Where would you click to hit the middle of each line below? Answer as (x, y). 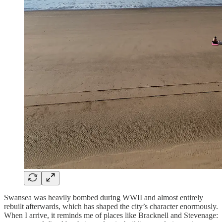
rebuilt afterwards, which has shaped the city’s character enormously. (111, 207)
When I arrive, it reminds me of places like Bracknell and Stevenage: (111, 216)
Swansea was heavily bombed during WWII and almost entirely (104, 198)
